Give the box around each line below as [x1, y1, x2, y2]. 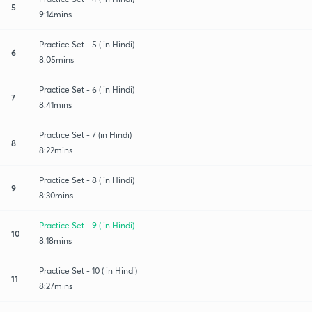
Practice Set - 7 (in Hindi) [39, 129, 132, 140]
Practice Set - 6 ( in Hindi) [39, 84, 134, 95]
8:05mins [39, 54, 74, 65]
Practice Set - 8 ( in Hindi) [39, 174, 134, 185]
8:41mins [39, 99, 72, 110]
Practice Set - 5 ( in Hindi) [39, 38, 134, 49]
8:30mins [39, 189, 73, 201]
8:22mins [39, 144, 72, 155]
